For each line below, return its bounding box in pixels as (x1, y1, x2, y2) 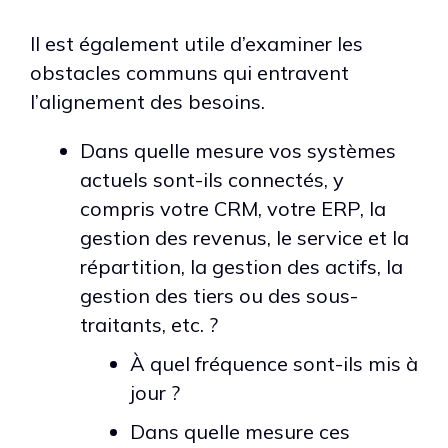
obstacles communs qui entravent (30, 59, 349, 85)
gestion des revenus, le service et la (80, 224, 409, 250)
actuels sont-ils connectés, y (80, 166, 344, 192)
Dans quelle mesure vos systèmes (80, 137, 396, 163)
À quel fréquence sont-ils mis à (130, 350, 418, 376)
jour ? (130, 379, 180, 405)
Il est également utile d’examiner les (30, 30, 363, 56)
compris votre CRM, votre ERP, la (80, 195, 386, 221)
